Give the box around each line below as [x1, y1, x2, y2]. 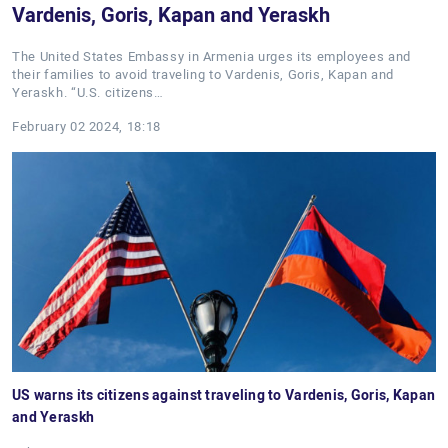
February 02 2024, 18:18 [12, 119, 161, 134]
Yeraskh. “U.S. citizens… [12, 85, 164, 100]
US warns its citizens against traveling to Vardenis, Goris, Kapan [12, 387, 436, 403]
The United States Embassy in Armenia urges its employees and [12, 49, 411, 64]
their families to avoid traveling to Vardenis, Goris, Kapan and [12, 67, 394, 82]
